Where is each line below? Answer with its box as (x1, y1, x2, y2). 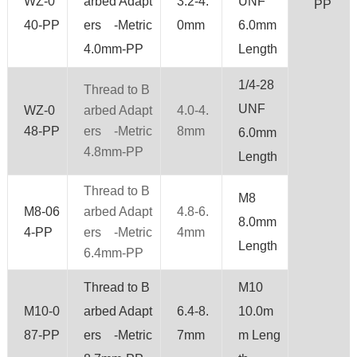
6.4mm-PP (83, 245, 143, 260)
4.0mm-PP (83, 41, 143, 56)
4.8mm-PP (83, 144, 143, 159)
